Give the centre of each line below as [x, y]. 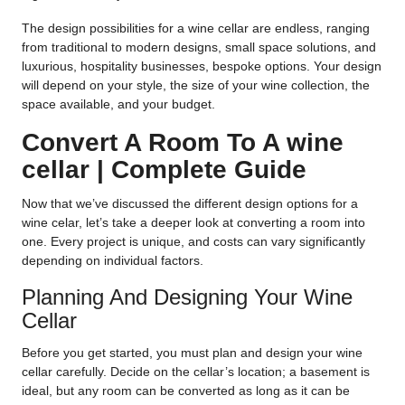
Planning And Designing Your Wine [187, 297]
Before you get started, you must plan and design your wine [192, 352]
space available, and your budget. [118, 104]
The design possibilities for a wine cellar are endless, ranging [196, 28]
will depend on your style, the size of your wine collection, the [196, 85]
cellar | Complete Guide [164, 169]
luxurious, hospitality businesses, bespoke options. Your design [202, 66]
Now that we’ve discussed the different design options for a [190, 203]
